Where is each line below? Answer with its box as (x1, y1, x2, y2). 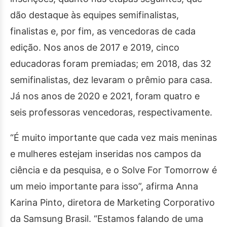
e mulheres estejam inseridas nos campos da (10, 148, 201, 159)
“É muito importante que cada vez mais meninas (10, 132, 217, 143)
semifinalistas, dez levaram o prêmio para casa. (10, 74, 212, 85)
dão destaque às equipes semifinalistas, (10, 10, 179, 20)
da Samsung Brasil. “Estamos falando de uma (10, 213, 203, 224)
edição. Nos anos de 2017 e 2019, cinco (10, 42, 179, 53)
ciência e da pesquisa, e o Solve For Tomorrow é (10, 165, 217, 175)
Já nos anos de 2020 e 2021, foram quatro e (10, 91, 200, 101)
